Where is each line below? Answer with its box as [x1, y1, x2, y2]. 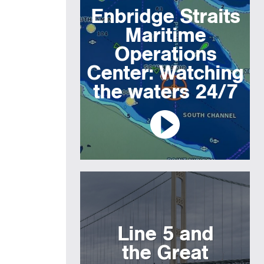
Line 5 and [117, 221, 213, 246]
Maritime [124, 23, 206, 48]
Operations [114, 42, 216, 67]
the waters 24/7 [93, 80, 237, 104]
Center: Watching [87, 61, 243, 85]
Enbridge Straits [90, 4, 240, 29]
